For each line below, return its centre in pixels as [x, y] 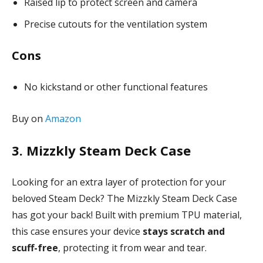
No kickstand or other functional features [116, 87]
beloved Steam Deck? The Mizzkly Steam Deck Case [124, 198]
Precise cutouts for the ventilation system [116, 24]
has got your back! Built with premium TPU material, [127, 215]
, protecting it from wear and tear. [132, 247]
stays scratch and [184, 231]
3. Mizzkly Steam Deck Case [101, 150]
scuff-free [35, 247]
